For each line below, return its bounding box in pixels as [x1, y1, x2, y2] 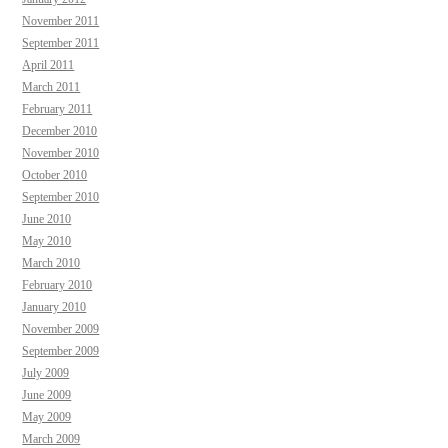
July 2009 [22, 365, 70, 380]
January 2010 [22, 299, 87, 314]
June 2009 [22, 387, 72, 402]
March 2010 [22, 255, 81, 270]
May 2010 [22, 233, 72, 248]
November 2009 [22, 321, 100, 336]
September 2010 [22, 189, 100, 204]
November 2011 [22, 13, 100, 28]
